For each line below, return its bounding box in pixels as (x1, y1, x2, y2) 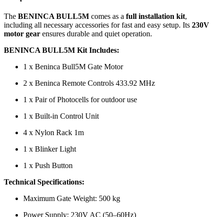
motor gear (4, 30, 40, 38)
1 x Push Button (23, 161, 73, 170)
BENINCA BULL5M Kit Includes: (4, 46, 119, 55)
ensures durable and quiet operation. (40, 30, 152, 38)
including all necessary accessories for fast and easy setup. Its (4, 21, 192, 30)
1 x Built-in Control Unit (23, 112, 99, 121)
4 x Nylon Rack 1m (23, 128, 84, 137)
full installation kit (126, 12, 185, 21)
